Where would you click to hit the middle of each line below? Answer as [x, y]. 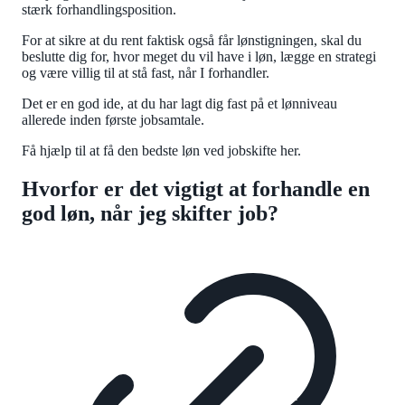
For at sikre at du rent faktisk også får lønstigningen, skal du [192, 41]
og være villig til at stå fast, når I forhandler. [147, 73]
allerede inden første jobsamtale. [113, 120]
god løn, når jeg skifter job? [150, 214]
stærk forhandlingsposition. [103, 10]
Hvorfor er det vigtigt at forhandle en [196, 189]
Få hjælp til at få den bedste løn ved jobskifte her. [165, 151]
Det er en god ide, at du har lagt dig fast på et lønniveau [179, 104]
